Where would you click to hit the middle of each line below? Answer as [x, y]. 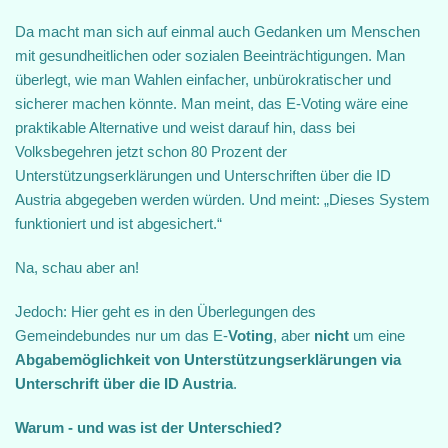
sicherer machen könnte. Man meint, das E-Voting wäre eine [211, 103]
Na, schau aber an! [77, 267]
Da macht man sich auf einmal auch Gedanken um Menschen [217, 31]
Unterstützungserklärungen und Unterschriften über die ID [203, 175]
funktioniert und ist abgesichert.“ [118, 223]
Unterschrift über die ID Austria [124, 383]
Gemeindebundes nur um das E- [121, 335]
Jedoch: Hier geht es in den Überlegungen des [165, 311]
